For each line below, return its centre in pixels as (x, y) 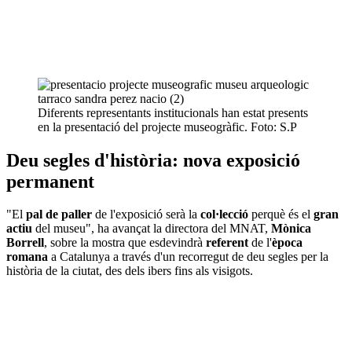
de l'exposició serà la (148, 214)
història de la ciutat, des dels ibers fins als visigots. (130, 271)
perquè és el (282, 214)
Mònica (291, 229)
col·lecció (226, 214)
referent (229, 243)
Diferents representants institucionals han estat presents (173, 112)
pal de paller (59, 214)
